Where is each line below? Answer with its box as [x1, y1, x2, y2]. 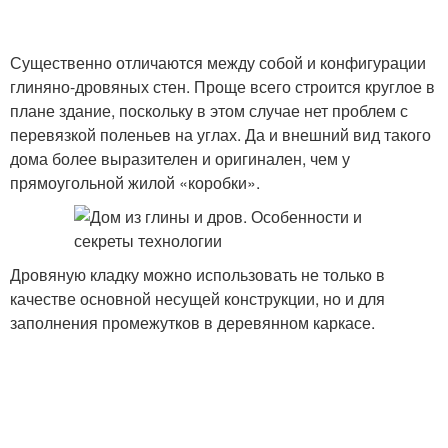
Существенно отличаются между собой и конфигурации [10, 51, 426, 74]
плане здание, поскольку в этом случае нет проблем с [10, 99, 408, 122]
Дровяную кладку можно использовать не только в [10, 263, 385, 286]
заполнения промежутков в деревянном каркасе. [10, 311, 375, 334]
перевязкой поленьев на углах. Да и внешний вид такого [10, 123, 431, 146]
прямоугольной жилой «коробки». [10, 171, 260, 194]
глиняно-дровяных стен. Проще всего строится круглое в [10, 75, 435, 98]
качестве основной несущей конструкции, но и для [10, 287, 385, 310]
